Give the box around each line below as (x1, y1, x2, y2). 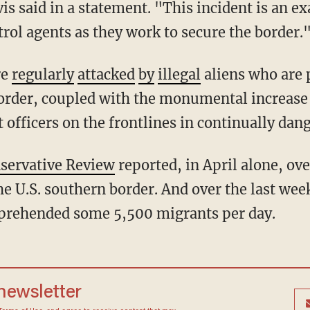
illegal (157, 66, 201, 83)
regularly (11, 66, 74, 83)
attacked (77, 66, 135, 83)
